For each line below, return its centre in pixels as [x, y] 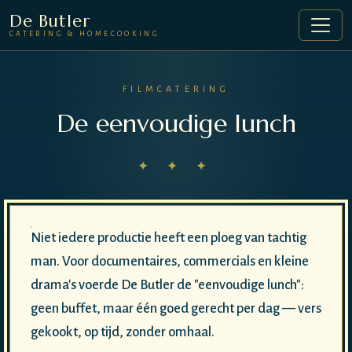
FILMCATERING [176, 89]
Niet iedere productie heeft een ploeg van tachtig [168, 237]
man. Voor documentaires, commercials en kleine [169, 261]
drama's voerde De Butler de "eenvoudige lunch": [167, 284]
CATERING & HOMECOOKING [85, 34]
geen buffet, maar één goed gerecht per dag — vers [176, 308]
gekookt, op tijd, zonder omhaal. [122, 332]
